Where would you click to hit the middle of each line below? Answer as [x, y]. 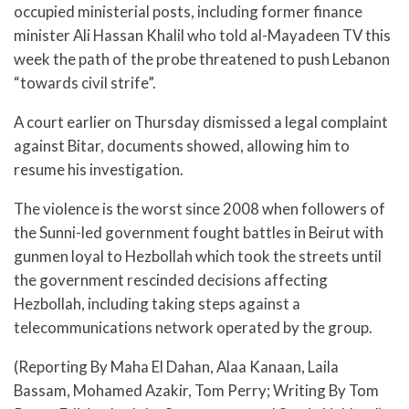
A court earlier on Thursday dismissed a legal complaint [201, 122]
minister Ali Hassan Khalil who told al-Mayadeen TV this [202, 36]
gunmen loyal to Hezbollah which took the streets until [198, 257]
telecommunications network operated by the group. [193, 328]
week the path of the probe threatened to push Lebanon [202, 59]
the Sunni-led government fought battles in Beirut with [199, 233]
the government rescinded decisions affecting [171, 280]
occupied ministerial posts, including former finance [188, 12]
